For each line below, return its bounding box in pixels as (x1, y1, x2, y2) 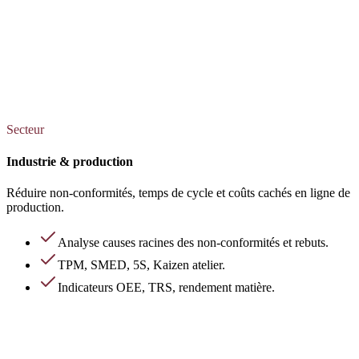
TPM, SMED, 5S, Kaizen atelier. (58, 257, 225, 272)
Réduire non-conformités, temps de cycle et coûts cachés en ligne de (6, 185, 350, 200)
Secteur (6, 123, 44, 137)
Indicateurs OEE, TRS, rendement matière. (58, 280, 275, 294)
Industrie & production (6, 154, 133, 168)
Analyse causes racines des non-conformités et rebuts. (58, 235, 329, 249)
